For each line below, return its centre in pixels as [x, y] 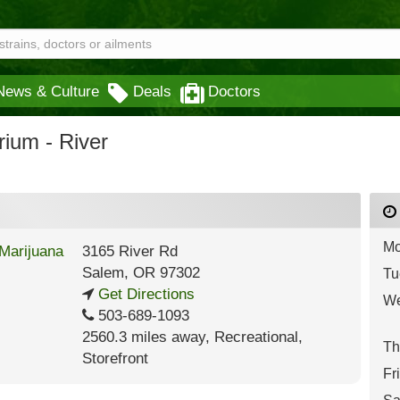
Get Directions [144, 294]
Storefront [115, 358]
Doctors [234, 91]
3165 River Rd [129, 251]
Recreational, [258, 337]
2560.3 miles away [143, 337]
